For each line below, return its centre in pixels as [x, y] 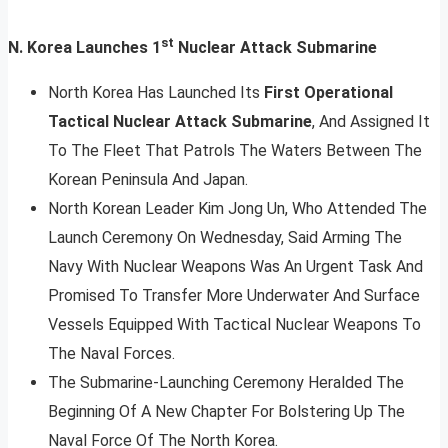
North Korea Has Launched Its [156, 93]
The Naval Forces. [111, 354]
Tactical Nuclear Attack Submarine [180, 122]
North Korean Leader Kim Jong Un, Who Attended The [237, 209]
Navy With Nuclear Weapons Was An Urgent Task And [235, 267]
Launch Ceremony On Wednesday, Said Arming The [225, 238]
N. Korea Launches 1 [84, 48]
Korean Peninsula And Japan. [148, 180]
